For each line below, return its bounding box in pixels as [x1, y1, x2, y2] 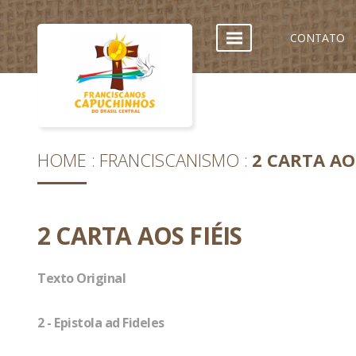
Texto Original [37, 269, 126, 287]
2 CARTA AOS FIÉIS [37, 219, 242, 252]
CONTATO [290, 30, 345, 45]
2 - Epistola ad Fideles [37, 314, 164, 331]
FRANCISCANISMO [99, 148, 239, 172]
